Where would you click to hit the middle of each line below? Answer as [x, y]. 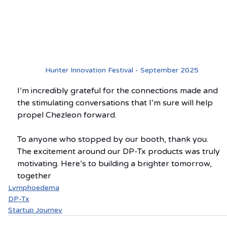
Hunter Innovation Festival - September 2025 [122, 70]
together [34, 176]
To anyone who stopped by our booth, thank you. [114, 139]
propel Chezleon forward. [67, 115]
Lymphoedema [34, 187]
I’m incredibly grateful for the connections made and [119, 90]
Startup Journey [35, 210]
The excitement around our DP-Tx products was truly [120, 151]
